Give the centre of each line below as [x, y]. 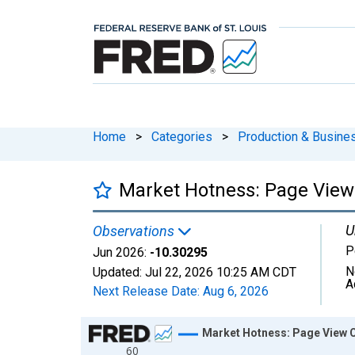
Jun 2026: [120, 252]
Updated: [119, 272]
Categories [182, 136]
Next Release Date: [148, 291]
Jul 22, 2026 [179, 272]
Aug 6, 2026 [236, 291]
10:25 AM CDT [256, 272]
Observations [135, 231]
